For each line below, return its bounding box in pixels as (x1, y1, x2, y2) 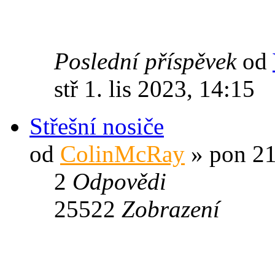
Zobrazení (122, 195, 220, 222)
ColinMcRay (60, 140, 185, 167)
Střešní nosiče (29, 112, 164, 139)
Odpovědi (72, 168, 166, 195)
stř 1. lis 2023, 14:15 (54, 75, 255, 102)
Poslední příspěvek (54, 47, 242, 74)
